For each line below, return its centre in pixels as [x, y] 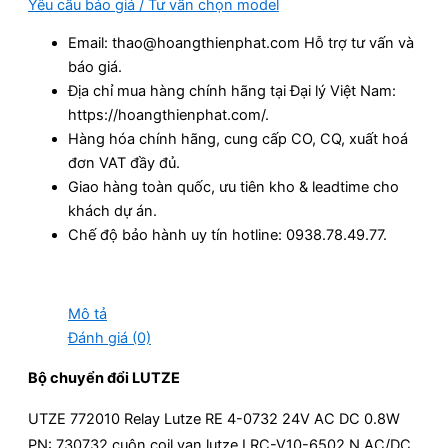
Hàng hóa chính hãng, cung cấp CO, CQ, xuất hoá [238, 139]
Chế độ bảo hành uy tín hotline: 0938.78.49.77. [227, 235]
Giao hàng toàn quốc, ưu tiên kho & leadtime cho [233, 187]
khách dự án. [112, 211]
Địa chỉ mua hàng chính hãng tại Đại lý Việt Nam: [232, 91]
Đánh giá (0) [109, 338]
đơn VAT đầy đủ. [124, 163]
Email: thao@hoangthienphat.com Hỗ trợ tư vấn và [241, 43]
